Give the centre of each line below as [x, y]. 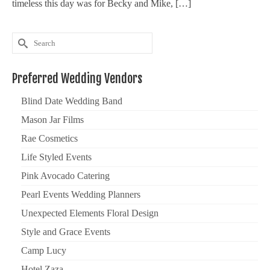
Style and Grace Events [66, 232]
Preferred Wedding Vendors [77, 79]
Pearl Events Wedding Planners [81, 194]
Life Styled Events [56, 157]
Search [26, 39]
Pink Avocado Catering [65, 176]
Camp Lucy [44, 250]
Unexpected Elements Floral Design [90, 213]
